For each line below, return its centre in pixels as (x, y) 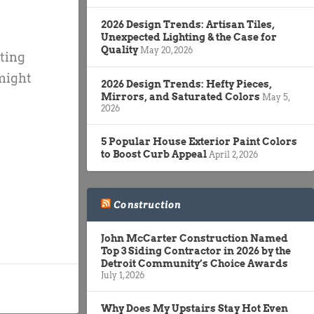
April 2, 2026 (233, 154)
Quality (120, 49)
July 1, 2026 (123, 275)
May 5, (276, 97)
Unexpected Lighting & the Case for (189, 37)
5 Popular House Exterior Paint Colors (199, 141)
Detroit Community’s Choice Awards (194, 263)
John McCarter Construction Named (194, 238)
